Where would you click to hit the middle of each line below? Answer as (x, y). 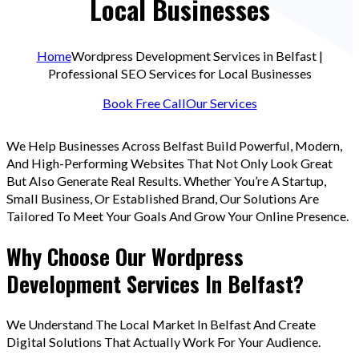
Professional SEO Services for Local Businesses (179, 73)
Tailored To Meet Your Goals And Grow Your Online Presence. (177, 216)
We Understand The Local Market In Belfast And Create (161, 324)
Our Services (221, 103)
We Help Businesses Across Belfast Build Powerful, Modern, (174, 146)
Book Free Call (144, 103)
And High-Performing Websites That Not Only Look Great (169, 163)
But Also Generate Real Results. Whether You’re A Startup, (166, 181)
